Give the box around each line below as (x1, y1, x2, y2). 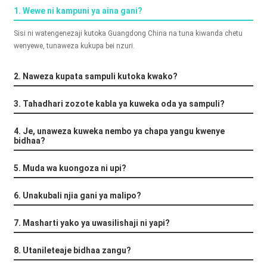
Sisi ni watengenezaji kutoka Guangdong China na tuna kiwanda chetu (13, 29, 243, 38)
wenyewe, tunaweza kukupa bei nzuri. (13, 42, 135, 51)
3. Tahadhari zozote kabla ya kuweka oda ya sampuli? (13, 99, 225, 109)
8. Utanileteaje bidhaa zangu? (13, 246, 131, 256)
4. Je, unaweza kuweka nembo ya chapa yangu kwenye (13, 126, 225, 136)
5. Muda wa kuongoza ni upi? (13, 163, 126, 173)
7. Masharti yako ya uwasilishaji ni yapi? (13, 218, 170, 228)
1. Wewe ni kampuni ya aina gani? (13, 6, 142, 15)
